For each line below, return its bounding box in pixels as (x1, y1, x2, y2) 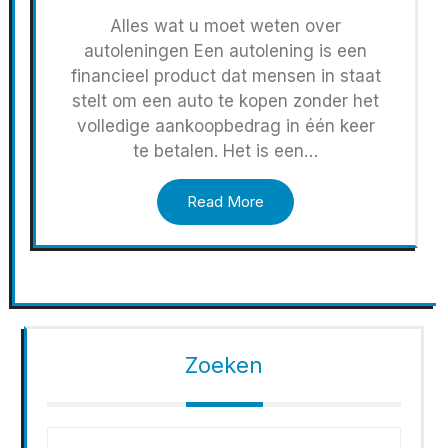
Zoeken (185, 351, 263, 378)
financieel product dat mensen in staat (70, 65, 381, 86)
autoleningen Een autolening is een (84, 40, 367, 61)
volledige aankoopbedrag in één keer (76, 115, 375, 136)
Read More (187, 191, 264, 211)
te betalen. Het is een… (133, 140, 318, 161)
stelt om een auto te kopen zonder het (72, 90, 379, 111)
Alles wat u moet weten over (110, 15, 341, 36)
